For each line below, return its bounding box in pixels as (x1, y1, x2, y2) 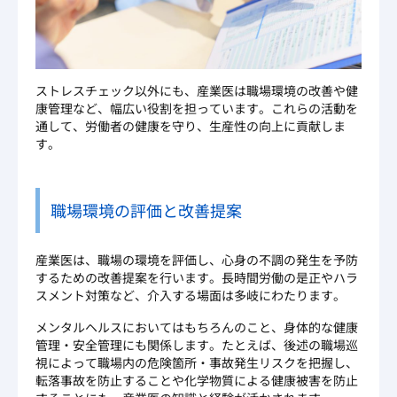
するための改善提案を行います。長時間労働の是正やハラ (35, 268, 358, 286)
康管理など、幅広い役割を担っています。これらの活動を (35, 98, 358, 117)
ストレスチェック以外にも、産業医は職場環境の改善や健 (35, 81, 358, 99)
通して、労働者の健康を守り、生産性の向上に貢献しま (35, 116, 346, 135)
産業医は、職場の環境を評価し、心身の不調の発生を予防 (35, 250, 358, 269)
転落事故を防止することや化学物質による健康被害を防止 (35, 370, 358, 389)
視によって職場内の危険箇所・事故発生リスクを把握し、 (35, 353, 358, 371)
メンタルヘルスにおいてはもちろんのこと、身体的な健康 (35, 317, 358, 336)
